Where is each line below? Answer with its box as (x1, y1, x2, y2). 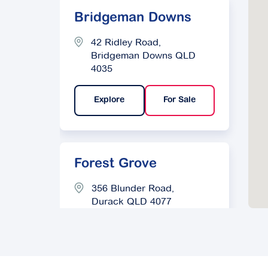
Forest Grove (74, 158, 157, 171)
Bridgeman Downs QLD (91, 50, 196, 61)
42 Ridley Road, (91, 36, 162, 48)
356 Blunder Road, (92, 182, 174, 194)
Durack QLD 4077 (92, 196, 172, 207)
